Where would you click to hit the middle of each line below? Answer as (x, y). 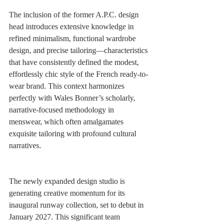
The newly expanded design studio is (68, 181)
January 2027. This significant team (65, 217)
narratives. (25, 145)
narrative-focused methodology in (62, 110)
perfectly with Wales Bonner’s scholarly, (73, 98)
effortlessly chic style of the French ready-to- (79, 74)
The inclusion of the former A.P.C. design (75, 14)
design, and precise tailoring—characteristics (79, 50)
